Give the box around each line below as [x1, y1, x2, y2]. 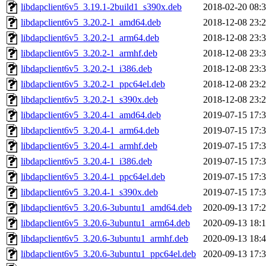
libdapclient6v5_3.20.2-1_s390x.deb [21, 94, 158, 105]
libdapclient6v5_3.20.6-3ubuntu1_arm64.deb [21, 218, 190, 229]
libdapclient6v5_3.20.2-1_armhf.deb [21, 48, 157, 59]
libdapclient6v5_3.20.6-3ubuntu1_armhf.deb [21, 233, 188, 244]
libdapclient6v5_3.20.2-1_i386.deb [21, 64, 152, 74]
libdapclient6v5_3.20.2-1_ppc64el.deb [21, 79, 165, 90]
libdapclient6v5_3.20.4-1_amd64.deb [21, 110, 161, 121]
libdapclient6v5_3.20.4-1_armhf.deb [21, 141, 157, 151]
